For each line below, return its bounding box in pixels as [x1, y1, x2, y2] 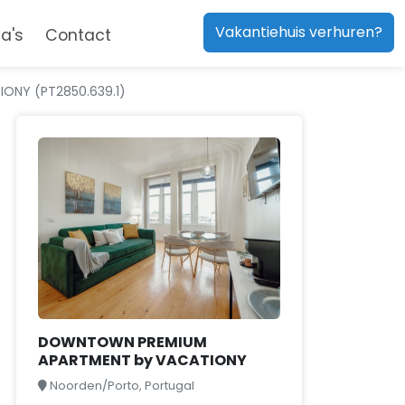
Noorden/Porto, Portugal [50, 378, 194, 393]
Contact [44, 24, 111, 47]
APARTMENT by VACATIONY [38, 350, 247, 371]
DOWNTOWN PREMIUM [38, 332, 207, 353]
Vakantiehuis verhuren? [214, 22, 382, 43]
